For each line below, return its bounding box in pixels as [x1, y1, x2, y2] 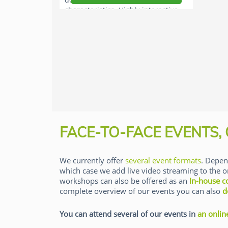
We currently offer [60, 155, 125, 165]
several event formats [125, 155, 201, 165]
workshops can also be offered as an [60, 176, 189, 186]
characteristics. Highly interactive [65, 5, 178, 15]
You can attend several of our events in [60, 209, 197, 219]
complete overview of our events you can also [60, 186, 222, 196]
